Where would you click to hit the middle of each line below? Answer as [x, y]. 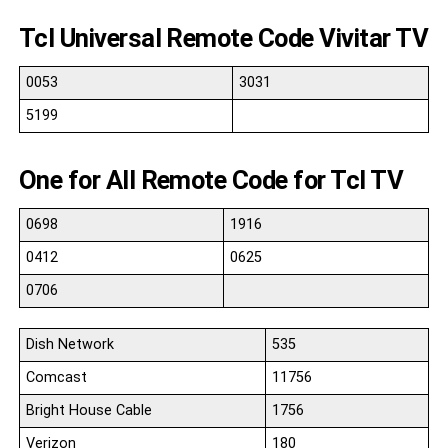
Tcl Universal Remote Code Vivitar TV [223, 38]
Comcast [56, 378]
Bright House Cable [88, 411]
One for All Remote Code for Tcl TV [211, 180]
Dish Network [69, 345]
